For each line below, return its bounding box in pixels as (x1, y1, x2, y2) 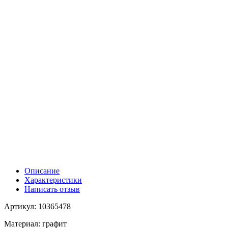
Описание (24, 166, 60, 175)
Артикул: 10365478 (4, 202, 71, 211)
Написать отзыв (24, 184, 80, 193)
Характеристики (24, 175, 82, 184)
